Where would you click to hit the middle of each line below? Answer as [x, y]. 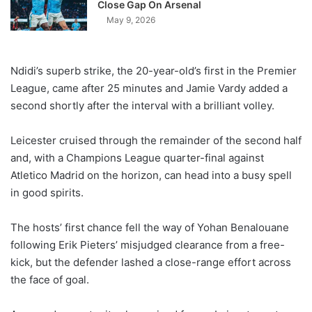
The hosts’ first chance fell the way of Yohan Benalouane [150, 227]
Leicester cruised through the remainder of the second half [156, 140]
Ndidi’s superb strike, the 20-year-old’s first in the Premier [154, 70]
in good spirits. [47, 192]
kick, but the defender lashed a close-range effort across [151, 262]
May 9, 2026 [131, 19]
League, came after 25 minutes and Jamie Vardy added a [149, 88]
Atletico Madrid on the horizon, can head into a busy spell [151, 175]
